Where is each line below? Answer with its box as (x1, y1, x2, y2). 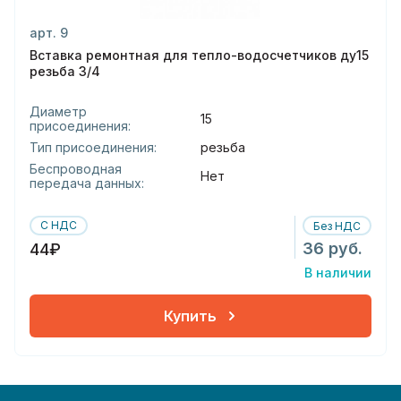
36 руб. (303, 239, 363, 259)
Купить (163, 306, 217, 325)
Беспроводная (30, 161, 122, 177)
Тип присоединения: (30, 140, 157, 156)
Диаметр (30, 104, 87, 120)
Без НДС (313, 218, 361, 233)
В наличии (304, 265, 371, 281)
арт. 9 (30, 25, 68, 41)
